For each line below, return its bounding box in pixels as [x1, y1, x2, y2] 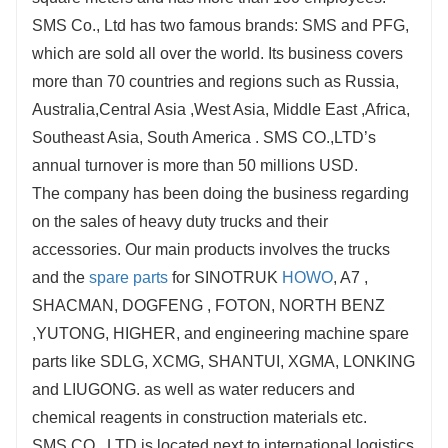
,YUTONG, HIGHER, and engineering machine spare [32, 325, 409, 343]
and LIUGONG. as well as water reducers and [32, 381, 355, 399]
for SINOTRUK [168, 269, 282, 287]
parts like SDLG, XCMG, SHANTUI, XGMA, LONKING [32, 353, 415, 371]
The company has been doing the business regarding [32, 185, 409, 203]
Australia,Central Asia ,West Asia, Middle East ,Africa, [32, 101, 410, 119]
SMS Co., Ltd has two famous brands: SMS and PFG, [32, 17, 409, 35]
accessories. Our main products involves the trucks [32, 241, 390, 259]
